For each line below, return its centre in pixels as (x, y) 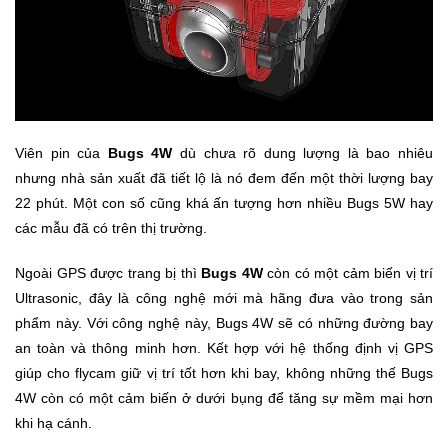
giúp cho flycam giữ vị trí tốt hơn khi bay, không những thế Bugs (224, 372)
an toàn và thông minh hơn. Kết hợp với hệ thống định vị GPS (224, 347)
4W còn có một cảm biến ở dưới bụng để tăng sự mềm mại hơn (224, 397)
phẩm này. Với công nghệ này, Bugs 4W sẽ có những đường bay (224, 322)
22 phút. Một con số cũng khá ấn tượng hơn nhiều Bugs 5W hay (224, 202)
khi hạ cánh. (53, 422)
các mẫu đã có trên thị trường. (111, 227)
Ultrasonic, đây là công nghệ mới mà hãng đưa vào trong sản (224, 297)
